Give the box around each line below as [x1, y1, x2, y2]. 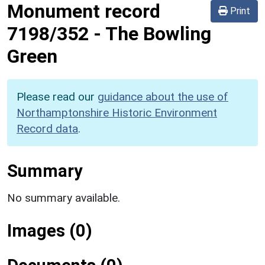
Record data [17, 121, 78, 135]
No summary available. [7, 190, 120, 205]
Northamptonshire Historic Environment [17, 105, 217, 119]
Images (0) [7, 220, 92, 241]
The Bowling [105, 22, 211, 45]
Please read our [17, 89, 98, 104]
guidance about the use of [98, 89, 228, 104]
